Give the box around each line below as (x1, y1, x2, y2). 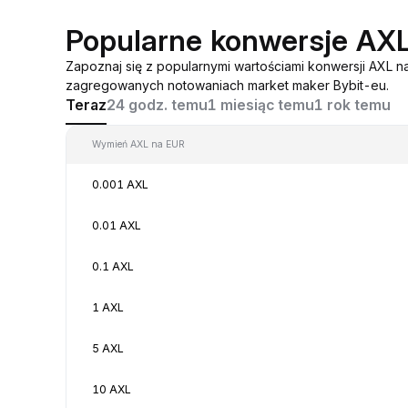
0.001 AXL (92, 177, 148, 191)
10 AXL (92, 382, 131, 396)
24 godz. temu (107, 96, 208, 114)
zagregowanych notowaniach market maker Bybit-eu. (66, 76, 389, 93)
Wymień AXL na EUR (92, 138, 185, 150)
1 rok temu (314, 96, 391, 114)
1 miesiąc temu (208, 96, 314, 114)
